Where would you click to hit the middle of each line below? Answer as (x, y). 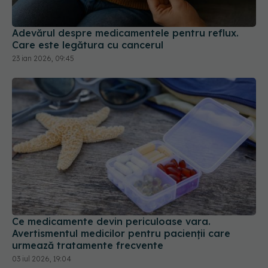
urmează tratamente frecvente (88, 217)
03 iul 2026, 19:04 (42, 230)
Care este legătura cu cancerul (88, 16)
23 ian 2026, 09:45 (43, 30)
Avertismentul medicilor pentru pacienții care (121, 205)
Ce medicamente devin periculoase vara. (111, 193)
